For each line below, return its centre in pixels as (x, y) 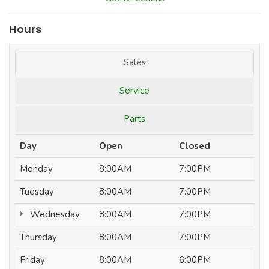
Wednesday (53, 214)
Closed (195, 146)
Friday (32, 260)
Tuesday (37, 191)
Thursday (38, 237)
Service (134, 90)
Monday (36, 168)
